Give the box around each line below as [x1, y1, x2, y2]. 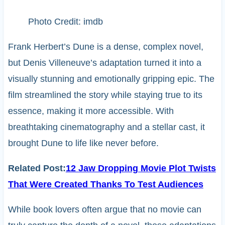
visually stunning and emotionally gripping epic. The [8, 73, 214, 84]
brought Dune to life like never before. [8, 138, 159, 148]
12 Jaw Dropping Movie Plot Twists [65, 163, 216, 173]
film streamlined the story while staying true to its [8, 89, 202, 100]
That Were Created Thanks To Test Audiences [8, 179, 203, 189]
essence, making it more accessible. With [8, 105, 174, 116]
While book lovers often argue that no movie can [8, 204, 201, 214]
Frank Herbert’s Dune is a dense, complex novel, [8, 41, 203, 52]
